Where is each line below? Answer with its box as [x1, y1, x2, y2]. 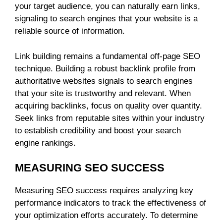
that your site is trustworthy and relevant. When [15, 88, 191, 98]
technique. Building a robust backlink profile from [15, 63, 195, 73]
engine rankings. [15, 138, 76, 148]
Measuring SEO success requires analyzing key [15, 186, 193, 196]
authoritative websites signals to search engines [15, 76, 193, 86]
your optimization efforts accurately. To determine [15, 211, 198, 221]
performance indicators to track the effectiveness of [15, 198, 206, 208]
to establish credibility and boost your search [15, 125, 181, 135]
